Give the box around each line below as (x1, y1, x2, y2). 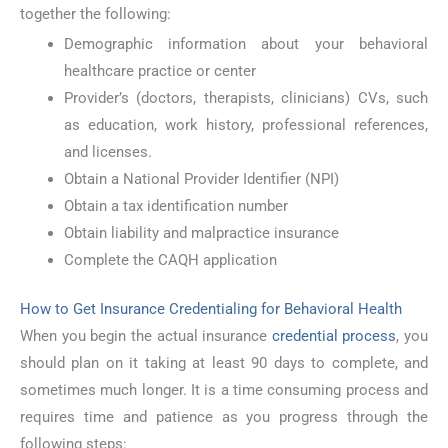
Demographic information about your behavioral (63, 35, 428, 54)
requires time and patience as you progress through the (20, 408, 428, 427)
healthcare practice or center (63, 62, 256, 81)
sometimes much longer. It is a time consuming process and (20, 381, 428, 400)
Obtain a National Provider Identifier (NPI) (63, 170, 339, 189)
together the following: (20, 5, 171, 24)
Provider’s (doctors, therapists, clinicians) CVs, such (63, 89, 428, 108)
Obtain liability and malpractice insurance (63, 224, 339, 243)
